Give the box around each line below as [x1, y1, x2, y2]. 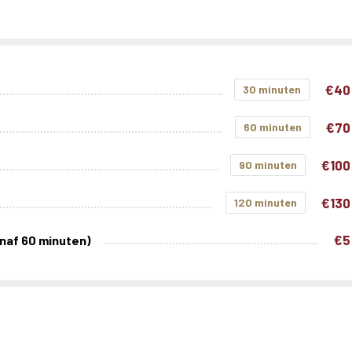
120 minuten [233, 196, 297, 209]
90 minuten [238, 158, 297, 171]
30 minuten [242, 82, 301, 96]
